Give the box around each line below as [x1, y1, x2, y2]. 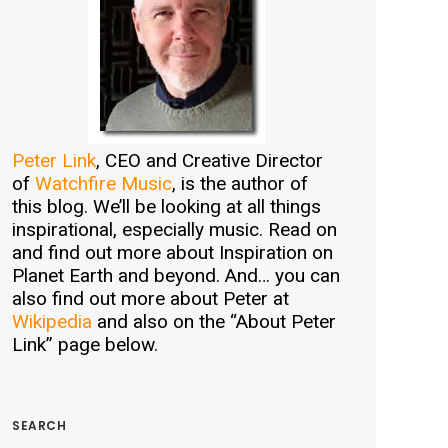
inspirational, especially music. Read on [12, 218, 337, 241]
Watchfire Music [35, 172, 172, 195]
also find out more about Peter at [12, 287, 289, 310]
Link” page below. [12, 333, 158, 356]
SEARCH [12, 417, 67, 434]
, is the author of [172, 172, 308, 195]
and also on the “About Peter [92, 310, 336, 333]
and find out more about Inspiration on [12, 241, 333, 264]
